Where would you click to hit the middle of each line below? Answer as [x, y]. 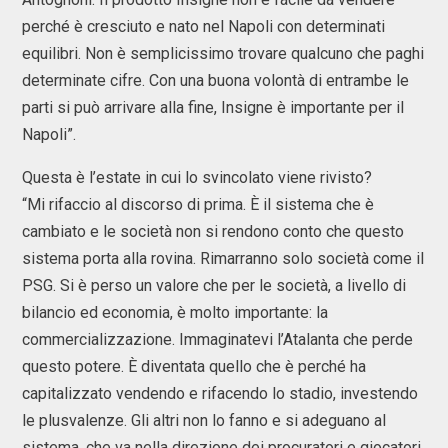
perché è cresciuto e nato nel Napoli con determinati [203, 26]
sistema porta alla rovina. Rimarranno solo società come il [223, 258]
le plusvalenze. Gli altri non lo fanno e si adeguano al [204, 420]
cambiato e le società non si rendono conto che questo [213, 231]
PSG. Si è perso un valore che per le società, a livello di [214, 285]
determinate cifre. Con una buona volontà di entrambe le [215, 80]
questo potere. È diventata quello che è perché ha [194, 366]
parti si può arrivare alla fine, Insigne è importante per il [213, 107]
